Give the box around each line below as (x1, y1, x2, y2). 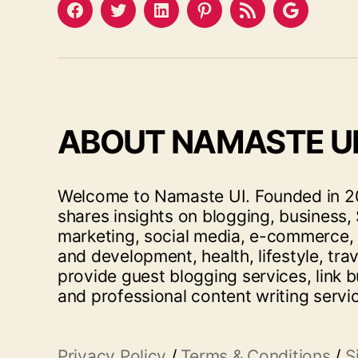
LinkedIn (160, 11, 217, 28)
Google (289, 11, 336, 28)
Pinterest (203, 11, 263, 28)
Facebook (74, 11, 140, 28)
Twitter (117, 11, 165, 28)
